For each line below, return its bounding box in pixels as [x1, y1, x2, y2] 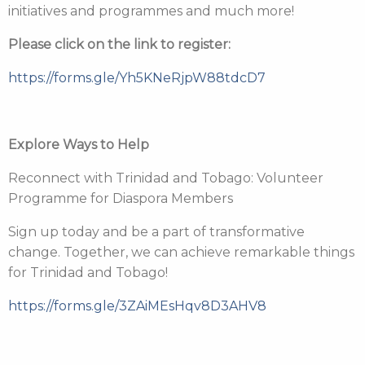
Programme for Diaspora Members [8, 191, 233, 206]
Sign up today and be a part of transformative [8, 224, 305, 240]
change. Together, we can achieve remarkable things [8, 244, 354, 260]
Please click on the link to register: [8, 37, 231, 52]
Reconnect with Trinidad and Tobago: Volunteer [8, 170, 323, 186]
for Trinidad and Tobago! [8, 265, 168, 280]
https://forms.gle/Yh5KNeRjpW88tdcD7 [8, 70, 266, 86]
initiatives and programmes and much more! [8, 3, 297, 19]
